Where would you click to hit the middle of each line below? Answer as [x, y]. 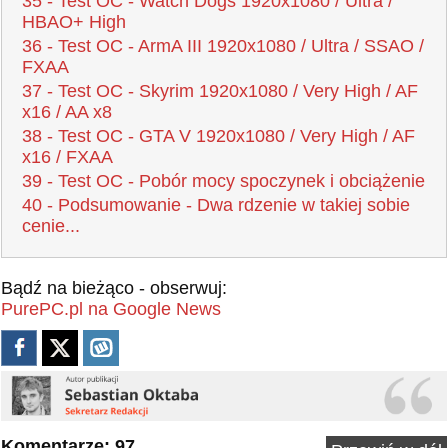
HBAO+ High [74, 22]
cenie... [51, 226]
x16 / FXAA [67, 157]
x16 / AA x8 [67, 112]
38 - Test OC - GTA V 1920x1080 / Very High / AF [218, 136]
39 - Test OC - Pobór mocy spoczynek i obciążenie [223, 181]
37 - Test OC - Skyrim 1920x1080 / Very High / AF [220, 91]
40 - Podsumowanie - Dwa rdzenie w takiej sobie [216, 205]
